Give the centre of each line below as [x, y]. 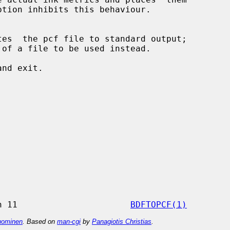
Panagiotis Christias [122, 221]
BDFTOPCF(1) [159, 204]
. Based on [40, 221]
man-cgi [69, 221]
